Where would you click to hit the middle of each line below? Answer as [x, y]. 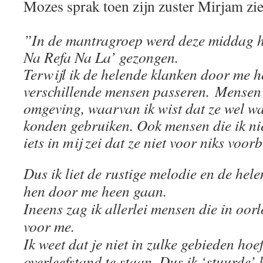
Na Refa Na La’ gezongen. [101, 57]
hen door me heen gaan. [95, 191]
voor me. [49, 226]
